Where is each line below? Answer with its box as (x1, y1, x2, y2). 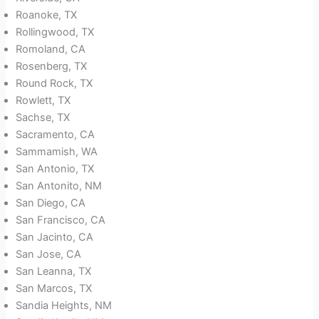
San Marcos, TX (16, 282, 93, 296)
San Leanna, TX (16, 265, 92, 278)
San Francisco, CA (16, 214, 106, 227)
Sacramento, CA (16, 128, 95, 142)
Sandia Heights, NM (16, 299, 113, 313)
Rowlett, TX (16, 94, 71, 108)
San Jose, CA (16, 248, 82, 261)
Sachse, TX (16, 111, 70, 125)
